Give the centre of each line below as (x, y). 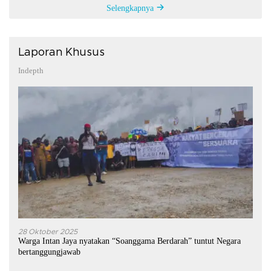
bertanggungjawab (49, 252)
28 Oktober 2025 (48, 231)
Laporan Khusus (61, 52)
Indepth (31, 70)
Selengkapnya (131, 8)
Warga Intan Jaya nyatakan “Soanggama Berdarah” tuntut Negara (129, 241)
